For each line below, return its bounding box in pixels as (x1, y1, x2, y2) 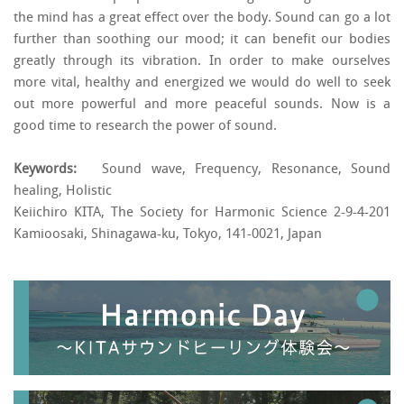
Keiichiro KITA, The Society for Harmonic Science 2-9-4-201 (14, 207, 390, 220)
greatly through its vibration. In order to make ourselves (14, 55, 390, 69)
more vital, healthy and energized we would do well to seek (14, 77, 390, 90)
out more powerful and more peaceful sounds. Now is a (14, 98, 390, 112)
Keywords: (14, 163, 77, 177)
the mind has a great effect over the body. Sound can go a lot (14, 12, 390, 25)
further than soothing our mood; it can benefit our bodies (14, 33, 390, 47)
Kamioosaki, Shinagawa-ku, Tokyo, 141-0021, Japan (14, 228, 322, 242)
